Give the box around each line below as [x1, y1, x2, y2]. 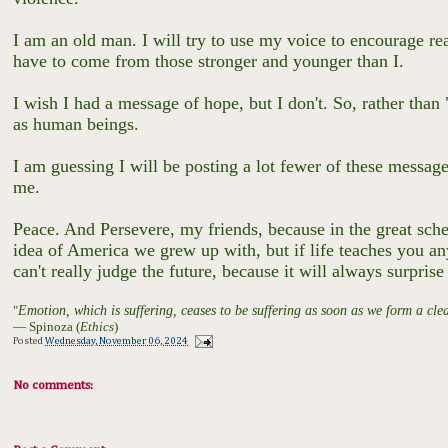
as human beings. [13, 114, 145, 134]
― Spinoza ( [13, 319, 81, 334]
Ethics [80, 319, 115, 334]
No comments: [13, 379, 94, 393]
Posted [13, 336, 46, 346]
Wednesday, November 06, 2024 [45, 336, 189, 346]
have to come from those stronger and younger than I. [13, 51, 410, 71]
